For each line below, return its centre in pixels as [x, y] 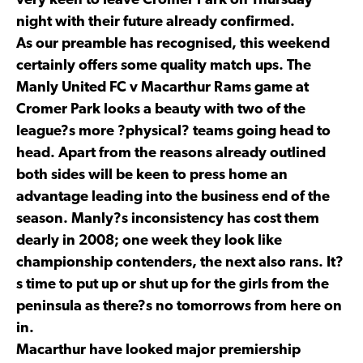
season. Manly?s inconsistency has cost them [168, 219]
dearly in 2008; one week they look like [149, 241]
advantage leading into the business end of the [173, 197]
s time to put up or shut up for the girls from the [173, 284]
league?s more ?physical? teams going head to [173, 131]
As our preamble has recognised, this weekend [173, 44]
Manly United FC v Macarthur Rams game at [162, 88]
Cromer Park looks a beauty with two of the [161, 109]
